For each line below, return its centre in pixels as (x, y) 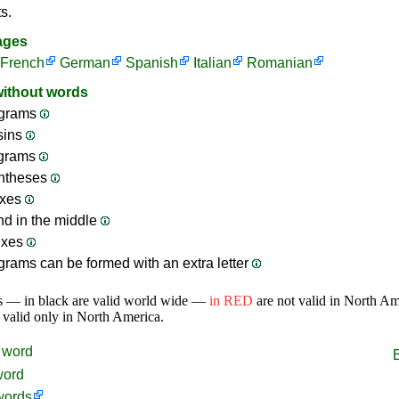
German (85, 63)
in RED (231, 301)
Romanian (280, 63)
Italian (212, 63)
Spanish (152, 63)
